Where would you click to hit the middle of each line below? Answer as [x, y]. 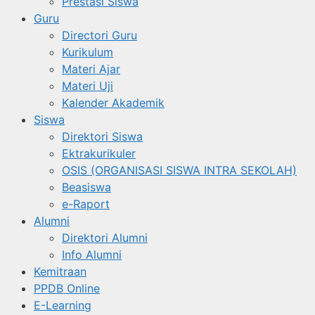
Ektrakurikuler [99, 153]
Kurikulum [88, 52]
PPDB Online [67, 288]
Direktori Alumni [105, 238]
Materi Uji [88, 86]
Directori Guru [99, 35]
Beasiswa [86, 187]
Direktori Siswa [102, 136]
